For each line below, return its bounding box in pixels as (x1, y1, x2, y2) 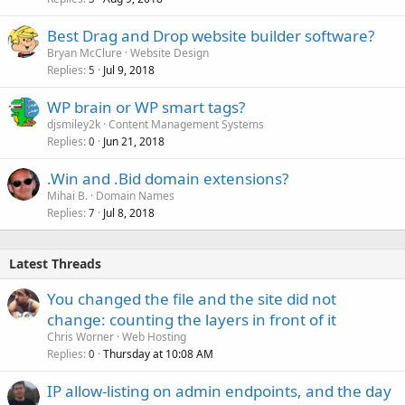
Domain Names (96, 188, 174, 203)
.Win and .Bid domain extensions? (47, 168, 288, 189)
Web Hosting (122, 329, 186, 344)
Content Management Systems (108, 117, 264, 132)
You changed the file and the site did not (47, 288, 336, 309)
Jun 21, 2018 (103, 134, 165, 149)
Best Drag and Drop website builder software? (47, 25, 374, 46)
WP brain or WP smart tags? (47, 97, 245, 118)
